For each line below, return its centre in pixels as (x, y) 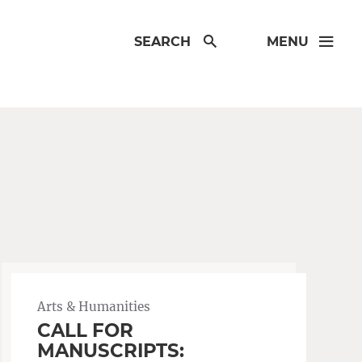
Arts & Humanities (94, 307)
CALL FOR (86, 330)
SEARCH (163, 42)
